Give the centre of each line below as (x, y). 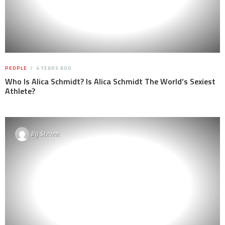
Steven (50, 134)
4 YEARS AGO (53, 68)
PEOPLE (16, 68)
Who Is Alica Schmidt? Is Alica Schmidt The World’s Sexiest (110, 81)
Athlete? (20, 91)
